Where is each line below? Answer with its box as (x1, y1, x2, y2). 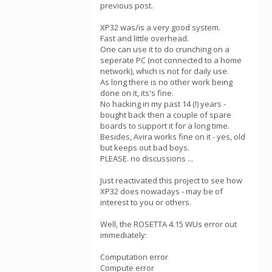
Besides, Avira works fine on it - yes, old (100, 131, 245, 142)
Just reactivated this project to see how (100, 175, 242, 186)
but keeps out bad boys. (100, 142, 189, 153)
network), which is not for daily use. (100, 66, 229, 76)
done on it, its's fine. (100, 87, 174, 98)
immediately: (100, 229, 147, 240)
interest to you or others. (100, 197, 191, 208)
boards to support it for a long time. (100, 120, 229, 131)
